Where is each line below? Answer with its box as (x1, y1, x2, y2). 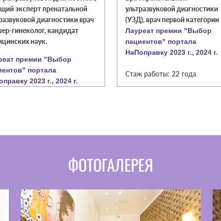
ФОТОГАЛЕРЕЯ (68, 153, 153, 177)
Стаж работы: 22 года (125, 70, 196, 78)
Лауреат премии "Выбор (125, 27, 212, 35)
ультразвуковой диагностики (125, 4, 218, 13)
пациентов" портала (125, 37, 196, 46)
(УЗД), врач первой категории (125, 15, 219, 24)
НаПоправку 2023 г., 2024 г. (125, 48, 218, 57)
